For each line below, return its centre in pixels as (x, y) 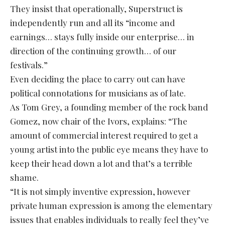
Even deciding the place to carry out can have (98, 79)
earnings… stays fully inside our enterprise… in (102, 37)
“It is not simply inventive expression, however (100, 192)
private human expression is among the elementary (111, 206)
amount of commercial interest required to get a (104, 135)
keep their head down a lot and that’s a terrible (101, 163)
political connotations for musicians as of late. (98, 93)
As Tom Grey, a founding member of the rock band (109, 107)
